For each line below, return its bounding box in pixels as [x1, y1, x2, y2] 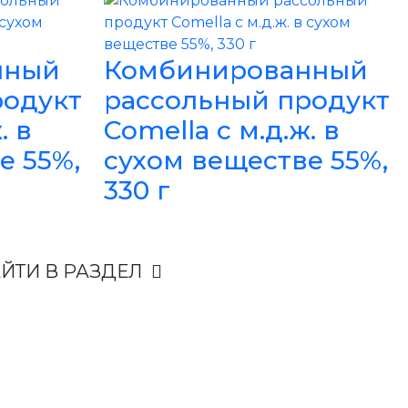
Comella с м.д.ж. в [103, 115, 340, 146]
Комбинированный [103, 55, 368, 86]
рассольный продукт [103, 85, 390, 116]
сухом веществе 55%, [103, 145, 388, 176]
